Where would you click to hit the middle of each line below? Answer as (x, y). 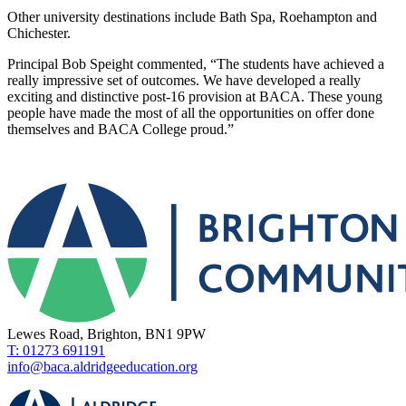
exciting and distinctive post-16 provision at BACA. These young (195, 97)
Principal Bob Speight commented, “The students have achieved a (196, 64)
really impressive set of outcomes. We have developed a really (184, 81)
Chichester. (39, 34)
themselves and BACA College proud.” (121, 130)
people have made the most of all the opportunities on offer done (191, 113)
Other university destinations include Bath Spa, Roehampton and (192, 17)
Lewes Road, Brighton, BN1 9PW (106, 334)
